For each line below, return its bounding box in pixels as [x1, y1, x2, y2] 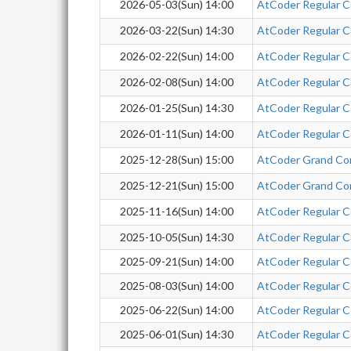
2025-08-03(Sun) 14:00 [119, 279, 233, 292]
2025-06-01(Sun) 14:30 [119, 327, 233, 341]
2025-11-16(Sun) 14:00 [119, 204, 233, 218]
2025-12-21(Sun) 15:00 [119, 179, 233, 192]
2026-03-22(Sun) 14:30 [119, 24, 233, 37]
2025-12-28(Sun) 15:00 [119, 153, 233, 166]
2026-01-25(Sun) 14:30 [119, 101, 233, 114]
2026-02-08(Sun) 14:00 [119, 75, 233, 89]
